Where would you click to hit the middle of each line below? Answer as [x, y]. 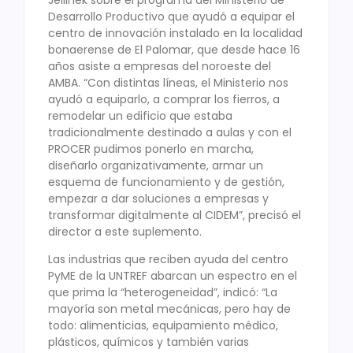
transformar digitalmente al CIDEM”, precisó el [175, 215]
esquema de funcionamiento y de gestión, [166, 182]
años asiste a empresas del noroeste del [160, 66]
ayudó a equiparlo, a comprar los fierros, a [164, 99]
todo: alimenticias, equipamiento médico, [163, 326]
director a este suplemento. [125, 231]
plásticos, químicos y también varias [149, 342]
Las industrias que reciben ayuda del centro [168, 260]
